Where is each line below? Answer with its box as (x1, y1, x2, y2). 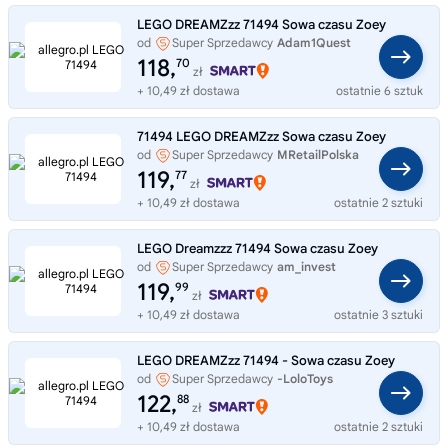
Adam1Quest (277, 34, 351, 50)
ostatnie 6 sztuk (336, 82, 423, 98)
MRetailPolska (277, 146, 359, 162)
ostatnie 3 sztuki (334, 306, 423, 322)
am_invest (277, 258, 336, 274)
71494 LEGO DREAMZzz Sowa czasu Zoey (137, 127, 386, 145)
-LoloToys (277, 370, 333, 386)
